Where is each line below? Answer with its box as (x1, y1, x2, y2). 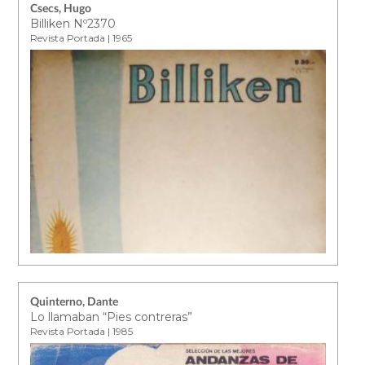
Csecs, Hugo (30, 2, 92, 15)
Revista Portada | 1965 (30, 31, 133, 44)
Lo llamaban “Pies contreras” (30, 309, 193, 324)
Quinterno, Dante (30, 296, 119, 308)
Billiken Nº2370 (30, 15, 117, 31)
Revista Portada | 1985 (30, 324, 134, 337)
